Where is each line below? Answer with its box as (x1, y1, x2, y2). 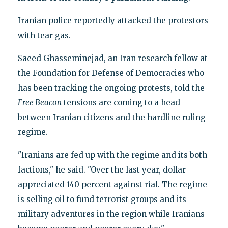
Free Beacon (17, 97, 62, 107)
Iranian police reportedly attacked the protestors (17, 15, 208, 25)
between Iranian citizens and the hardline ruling (17, 112, 206, 122)
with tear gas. (17, 30, 71, 40)
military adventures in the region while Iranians (17, 209, 205, 219)
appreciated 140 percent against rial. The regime (17, 179, 207, 189)
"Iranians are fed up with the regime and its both (17, 150, 207, 160)
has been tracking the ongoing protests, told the (17, 82, 205, 93)
